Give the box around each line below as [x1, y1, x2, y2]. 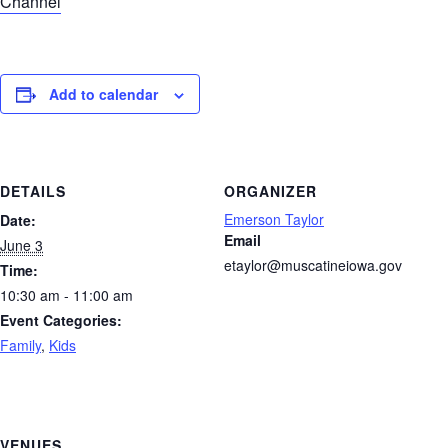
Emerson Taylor [224, 209, 324, 230]
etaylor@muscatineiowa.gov [224, 255, 402, 276]
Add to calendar [49, 83, 158, 104]
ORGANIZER [224, 181, 317, 202]
